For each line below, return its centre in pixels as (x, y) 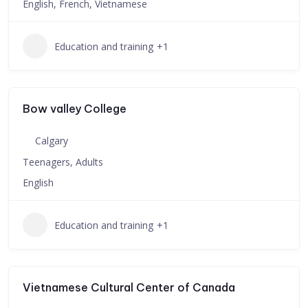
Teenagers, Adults (63, 162)
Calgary (52, 141)
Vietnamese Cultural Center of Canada (129, 287)
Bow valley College (75, 109)
